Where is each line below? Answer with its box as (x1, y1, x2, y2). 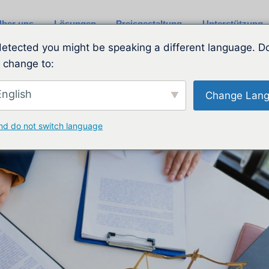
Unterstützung (202, 18, 263, 29)
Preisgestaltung (116, 18, 183, 29)
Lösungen (53, 18, 96, 29)
